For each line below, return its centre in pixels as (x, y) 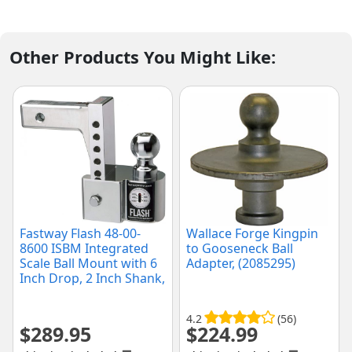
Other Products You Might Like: (143, 57)
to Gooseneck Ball (240, 249)
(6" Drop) (47, 308)
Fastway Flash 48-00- (80, 234)
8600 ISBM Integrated (84, 249)
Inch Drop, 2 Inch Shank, (92, 279)
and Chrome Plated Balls (92, 293)
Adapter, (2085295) (241, 264)
